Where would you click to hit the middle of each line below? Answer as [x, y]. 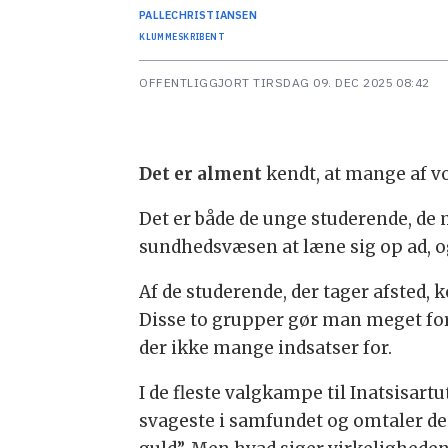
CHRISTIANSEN [214, 15]
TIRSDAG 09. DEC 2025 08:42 [345, 82]
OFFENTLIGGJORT [194, 82]
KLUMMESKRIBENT [182, 37]
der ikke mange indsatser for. [266, 347]
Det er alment [201, 173]
